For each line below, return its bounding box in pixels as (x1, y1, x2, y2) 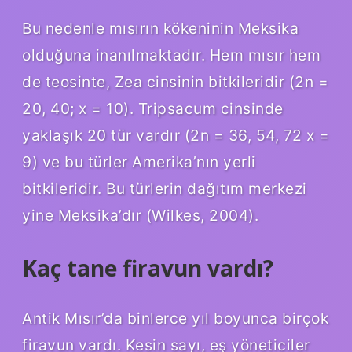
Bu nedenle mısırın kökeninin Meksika (22, 18, 299, 38)
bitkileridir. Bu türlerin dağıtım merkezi (22, 178, 307, 198)
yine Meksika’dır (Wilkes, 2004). (22, 205, 258, 225)
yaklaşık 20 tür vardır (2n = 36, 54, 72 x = (22, 125, 330, 145)
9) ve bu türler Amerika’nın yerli (22, 152, 256, 171)
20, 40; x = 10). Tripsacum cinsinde (22, 98, 284, 118)
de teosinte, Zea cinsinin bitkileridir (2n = (22, 71, 328, 91)
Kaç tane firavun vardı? (22, 252, 273, 283)
